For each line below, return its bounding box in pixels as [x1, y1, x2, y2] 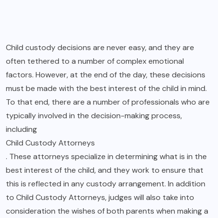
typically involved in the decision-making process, [6, 110, 182, 121]
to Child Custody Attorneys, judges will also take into [6, 192, 194, 203]
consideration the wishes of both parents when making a [6, 206, 208, 217]
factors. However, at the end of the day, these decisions [6, 70, 205, 80]
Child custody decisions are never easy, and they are [6, 42, 194, 53]
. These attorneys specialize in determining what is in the [6, 151, 207, 162]
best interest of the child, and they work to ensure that [6, 165, 203, 176]
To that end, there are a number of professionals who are [6, 97, 210, 108]
